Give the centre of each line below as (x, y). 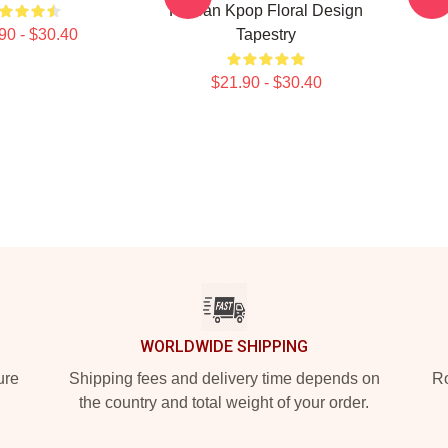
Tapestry (266, 34)
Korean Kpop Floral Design (266, 10)
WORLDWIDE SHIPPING (224, 346)
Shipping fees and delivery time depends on (224, 378)
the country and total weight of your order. (224, 402)
